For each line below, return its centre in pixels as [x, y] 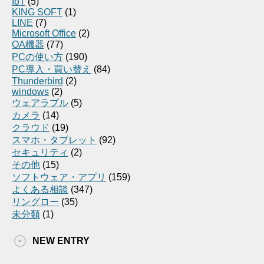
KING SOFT [37, 12]
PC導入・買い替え [52, 70]
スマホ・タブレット [54, 140]
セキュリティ [40, 153]
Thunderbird [37, 81]
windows [30, 92]
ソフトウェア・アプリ [59, 177]
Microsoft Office [44, 34]
